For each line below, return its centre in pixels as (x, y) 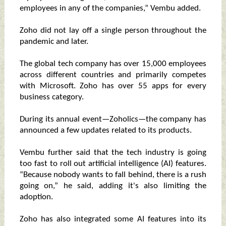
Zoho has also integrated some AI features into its (113, 219)
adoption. (36, 197)
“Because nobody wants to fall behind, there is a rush (113, 175)
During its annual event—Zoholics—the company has (113, 120)
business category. (51, 97)
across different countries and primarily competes (113, 75)
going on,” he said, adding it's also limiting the (113, 186)
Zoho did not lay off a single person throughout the (113, 31)
